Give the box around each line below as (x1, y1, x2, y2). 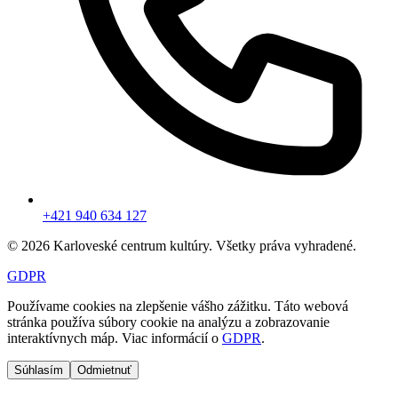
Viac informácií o (122, 330, 222, 346)
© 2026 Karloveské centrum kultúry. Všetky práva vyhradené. (7, 238, 356, 253)
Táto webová (275, 298, 348, 314)
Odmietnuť (77, 363, 131, 377)
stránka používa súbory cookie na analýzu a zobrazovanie (7, 314, 330, 330)
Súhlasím (14, 363, 63, 377)
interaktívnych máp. (7, 330, 122, 346)
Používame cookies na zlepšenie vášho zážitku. (7, 298, 275, 314)
